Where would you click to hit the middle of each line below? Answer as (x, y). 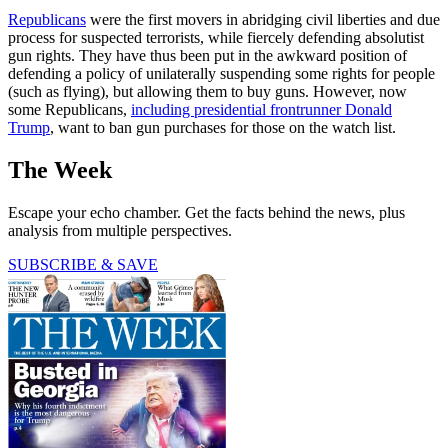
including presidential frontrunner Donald (261, 110)
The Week (60, 170)
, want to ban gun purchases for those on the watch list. (223, 128)
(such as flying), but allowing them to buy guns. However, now (207, 92)
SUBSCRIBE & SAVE (83, 264)
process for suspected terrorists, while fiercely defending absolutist (216, 38)
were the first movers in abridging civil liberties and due (263, 20)
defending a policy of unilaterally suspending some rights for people (221, 74)
